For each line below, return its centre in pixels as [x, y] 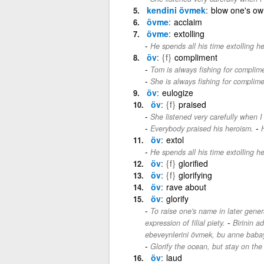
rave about [186, 187]
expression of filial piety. [185, 222]
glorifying [195, 175]
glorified [193, 163]
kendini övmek [176, 10]
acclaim [188, 22]
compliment [196, 57]
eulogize [177, 92]
